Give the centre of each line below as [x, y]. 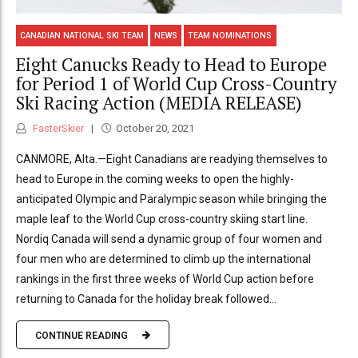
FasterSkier [57, 128]
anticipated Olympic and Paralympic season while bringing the [171, 199]
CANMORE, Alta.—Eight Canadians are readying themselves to [172, 159]
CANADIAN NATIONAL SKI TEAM [82, 35]
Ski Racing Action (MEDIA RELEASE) [159, 102]
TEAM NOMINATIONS [230, 35]
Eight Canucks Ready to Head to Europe [171, 64]
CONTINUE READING [82, 335]
